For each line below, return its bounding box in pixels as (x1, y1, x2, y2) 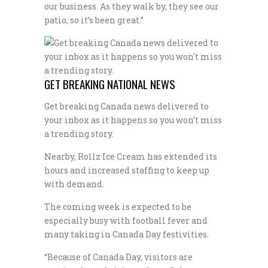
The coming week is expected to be (44, 200, 191, 212)
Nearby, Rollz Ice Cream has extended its (44, 150, 217, 162)
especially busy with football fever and (44, 214, 208, 226)
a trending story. (44, 127, 114, 139)
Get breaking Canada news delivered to (44, 100, 209, 112)
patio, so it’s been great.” (44, 14, 144, 26)
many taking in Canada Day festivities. (44, 228, 209, 240)
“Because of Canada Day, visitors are (44, 251, 193, 263)
